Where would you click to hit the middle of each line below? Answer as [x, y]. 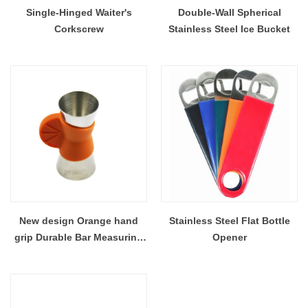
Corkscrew [79, 29]
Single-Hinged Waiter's [79, 12]
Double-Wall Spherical [229, 12]
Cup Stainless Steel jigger [79, 253]
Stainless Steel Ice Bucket [229, 29]
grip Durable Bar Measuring [45, 237]
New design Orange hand [79, 220]
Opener [229, 237]
